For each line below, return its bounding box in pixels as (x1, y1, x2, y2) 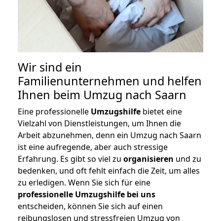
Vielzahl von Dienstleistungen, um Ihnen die (18, 118, 181, 129)
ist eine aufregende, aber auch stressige (18, 142, 168, 153)
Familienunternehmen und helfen (18, 73, 202, 89)
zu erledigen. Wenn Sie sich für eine (18, 177, 150, 188)
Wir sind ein (18, 59, 82, 75)
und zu (174, 153, 201, 165)
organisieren (123, 153, 174, 165)
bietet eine (141, 106, 182, 117)
